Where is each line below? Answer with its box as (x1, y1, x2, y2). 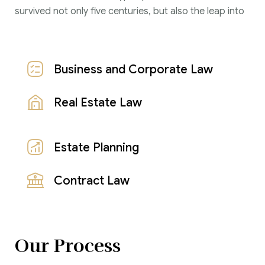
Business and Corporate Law (54, 62, 213, 77)
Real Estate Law (54, 95, 142, 110)
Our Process (15, 234, 121, 257)
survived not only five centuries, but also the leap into (15, 5, 244, 17)
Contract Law (54, 173, 130, 188)
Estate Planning (54, 140, 139, 155)
